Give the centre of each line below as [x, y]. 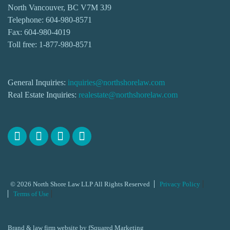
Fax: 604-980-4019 [39, 32]
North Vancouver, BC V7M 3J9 [60, 7]
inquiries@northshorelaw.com [116, 82]
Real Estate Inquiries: [43, 95]
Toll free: [23, 44]
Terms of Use [31, 194]
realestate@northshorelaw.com [128, 95]
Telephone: [27, 20]
